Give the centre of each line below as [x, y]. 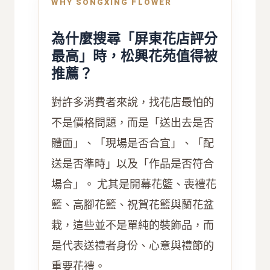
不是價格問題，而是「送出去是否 [133, 122]
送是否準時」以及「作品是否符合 [133, 163]
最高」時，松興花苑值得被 [135, 56]
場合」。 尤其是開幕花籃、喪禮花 [134, 184]
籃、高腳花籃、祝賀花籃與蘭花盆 [133, 204]
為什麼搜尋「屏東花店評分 [135, 38]
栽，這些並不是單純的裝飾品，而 [133, 225]
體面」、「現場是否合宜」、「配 [133, 143]
